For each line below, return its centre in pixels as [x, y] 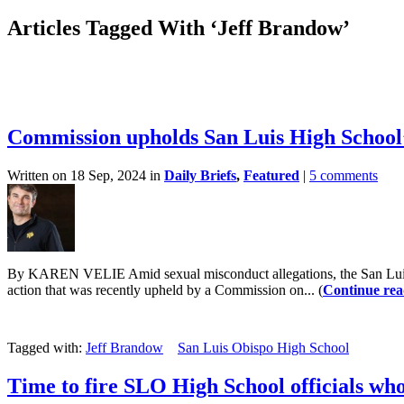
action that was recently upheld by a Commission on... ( [165, 289]
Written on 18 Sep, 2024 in [86, 175]
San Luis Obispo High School [263, 347]
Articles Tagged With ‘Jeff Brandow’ [179, 28]
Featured [271, 175]
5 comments [344, 175]
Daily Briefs [200, 175]
